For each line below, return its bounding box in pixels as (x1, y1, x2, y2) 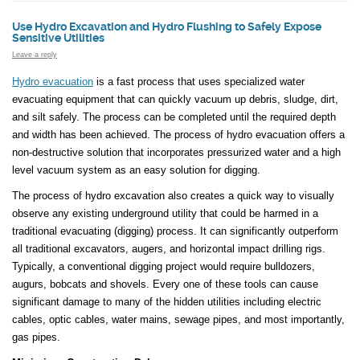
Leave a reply (12, 51, 57, 59)
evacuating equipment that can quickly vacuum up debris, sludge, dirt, (12, 92, 338, 105)
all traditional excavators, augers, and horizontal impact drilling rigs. (12, 242, 325, 255)
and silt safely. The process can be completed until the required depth (12, 110, 336, 123)
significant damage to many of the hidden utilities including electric (12, 295, 321, 308)
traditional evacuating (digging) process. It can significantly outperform (12, 224, 338, 237)
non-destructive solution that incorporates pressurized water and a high (12, 145, 341, 158)
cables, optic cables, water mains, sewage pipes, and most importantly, (12, 313, 345, 325)
